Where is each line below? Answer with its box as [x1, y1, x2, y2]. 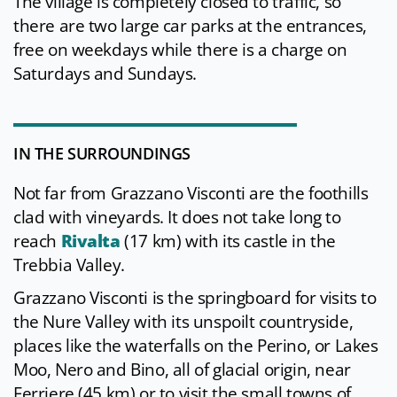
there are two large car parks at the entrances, [13, 14, 367, 38]
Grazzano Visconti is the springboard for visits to [13, 286, 377, 310]
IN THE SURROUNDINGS [13, 143, 191, 165]
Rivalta [60, 230, 125, 253]
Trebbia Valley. [13, 253, 125, 277]
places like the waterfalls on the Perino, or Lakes [13, 334, 378, 358]
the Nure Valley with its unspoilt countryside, [13, 310, 354, 334]
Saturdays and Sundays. [13, 62, 197, 86]
